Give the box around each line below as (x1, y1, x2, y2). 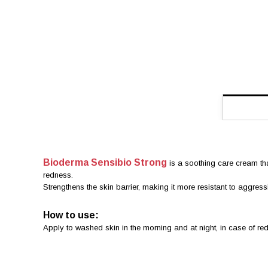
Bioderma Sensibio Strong (43, 157, 167, 168)
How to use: (43, 210, 99, 221)
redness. (43, 170, 73, 180)
